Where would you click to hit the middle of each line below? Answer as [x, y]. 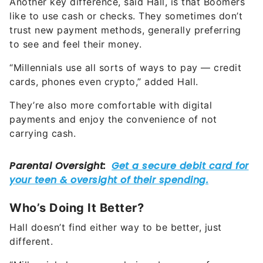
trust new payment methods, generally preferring [125, 30]
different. [31, 242]
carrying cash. [43, 134]
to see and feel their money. [75, 44]
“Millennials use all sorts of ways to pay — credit [125, 68]
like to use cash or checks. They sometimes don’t [126, 16]
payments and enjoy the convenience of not [113, 119]
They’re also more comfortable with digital [111, 105]
